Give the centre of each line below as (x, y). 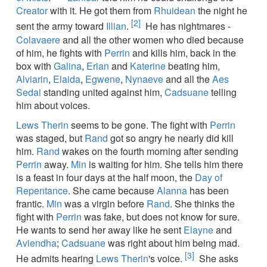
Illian (116, 26)
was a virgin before (104, 203)
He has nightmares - (187, 26)
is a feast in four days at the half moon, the (105, 177)
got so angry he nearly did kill (171, 138)
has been (208, 190)
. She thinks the (202, 203)
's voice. (165, 258)
